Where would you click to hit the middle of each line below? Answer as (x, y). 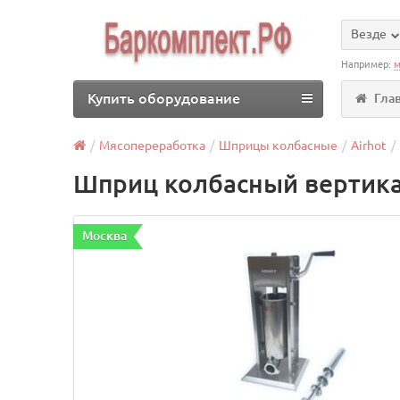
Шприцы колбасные (279, 146)
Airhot (369, 146)
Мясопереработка (153, 146)
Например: (368, 64)
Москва (105, 236)
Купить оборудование (164, 98)
